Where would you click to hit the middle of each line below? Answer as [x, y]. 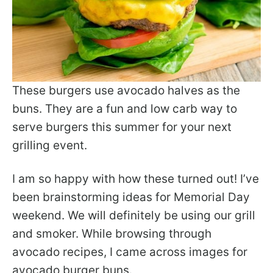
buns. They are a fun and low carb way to [125, 109]
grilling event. [50, 146]
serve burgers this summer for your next [122, 127]
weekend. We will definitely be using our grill [134, 216]
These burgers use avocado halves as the [126, 91]
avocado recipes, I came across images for [130, 252]
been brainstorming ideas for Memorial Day [131, 197]
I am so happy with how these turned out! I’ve [136, 179]
